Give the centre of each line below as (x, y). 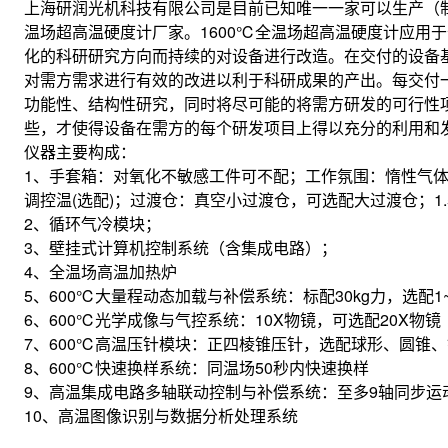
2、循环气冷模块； (92, 223)
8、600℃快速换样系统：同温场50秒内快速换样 (196, 367)
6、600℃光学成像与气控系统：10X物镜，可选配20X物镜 (232, 319)
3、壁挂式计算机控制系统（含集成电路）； (180, 247)
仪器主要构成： (80, 151)
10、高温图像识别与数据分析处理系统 (161, 415)
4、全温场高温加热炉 (100, 271)
